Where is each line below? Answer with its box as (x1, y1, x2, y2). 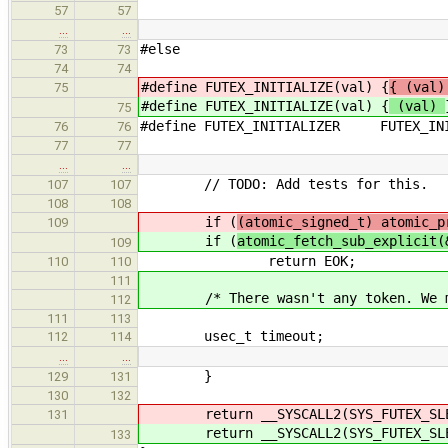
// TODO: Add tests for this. (140, 176, 428, 193)
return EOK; (140, 253, 356, 270)
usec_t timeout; (140, 328, 324, 345)
